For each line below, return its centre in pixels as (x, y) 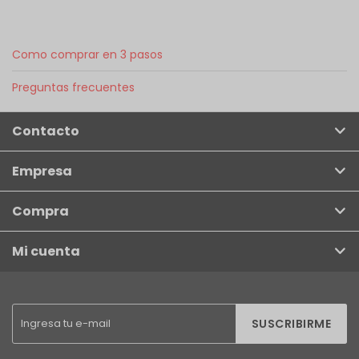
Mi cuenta (46, 251)
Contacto (46, 131)
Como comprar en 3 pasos (87, 54)
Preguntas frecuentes (73, 87)
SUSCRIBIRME (291, 324)
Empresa (42, 171)
